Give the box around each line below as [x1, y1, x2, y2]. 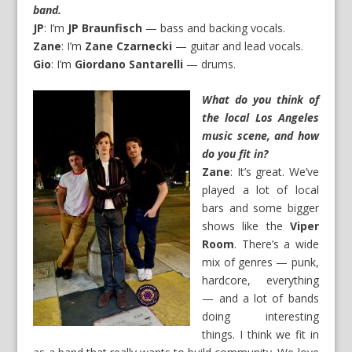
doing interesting [202, 309, 319, 324]
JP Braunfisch [68, 20, 143, 35]
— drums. [183, 56, 236, 71]
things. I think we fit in [202, 327, 319, 343]
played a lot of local [202, 182, 319, 198]
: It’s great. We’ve [230, 164, 319, 180]
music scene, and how [202, 128, 319, 144]
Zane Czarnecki [85, 38, 173, 53]
